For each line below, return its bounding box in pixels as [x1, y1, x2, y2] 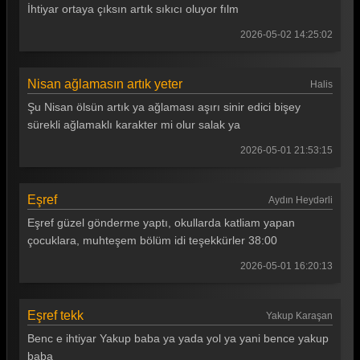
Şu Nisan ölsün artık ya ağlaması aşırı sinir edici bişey [27, 100, 301, 113]
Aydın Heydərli [268, 194, 333, 206]
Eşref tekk [27, 309, 84, 322]
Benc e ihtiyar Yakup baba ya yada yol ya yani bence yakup [27, 332, 329, 345]
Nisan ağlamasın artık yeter [27, 77, 182, 91]
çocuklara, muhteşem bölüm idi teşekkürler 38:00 [27, 234, 277, 247]
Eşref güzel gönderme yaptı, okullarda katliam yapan [27, 216, 295, 229]
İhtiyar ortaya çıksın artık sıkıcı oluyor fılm [27, 2, 239, 15]
